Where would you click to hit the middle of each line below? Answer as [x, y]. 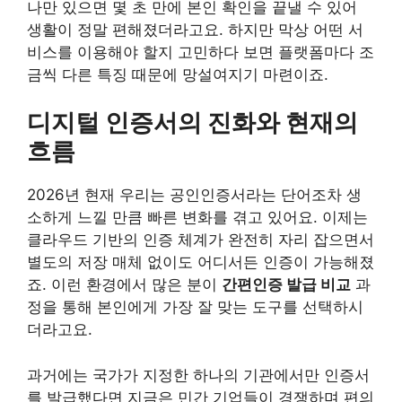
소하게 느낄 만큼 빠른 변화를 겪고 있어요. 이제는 [197, 218]
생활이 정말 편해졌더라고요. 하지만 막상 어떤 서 [195, 29]
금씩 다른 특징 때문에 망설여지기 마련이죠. [178, 74]
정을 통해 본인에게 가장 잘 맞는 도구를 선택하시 [195, 307]
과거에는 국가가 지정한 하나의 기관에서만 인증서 [198, 375]
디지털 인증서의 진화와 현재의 [192, 123]
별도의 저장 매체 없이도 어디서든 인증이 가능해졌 [201, 262]
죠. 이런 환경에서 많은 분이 [124, 285]
